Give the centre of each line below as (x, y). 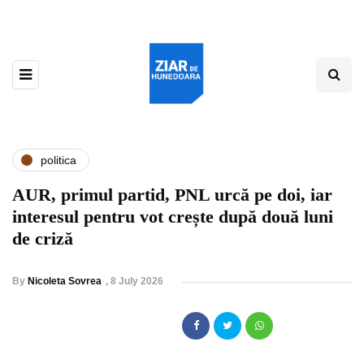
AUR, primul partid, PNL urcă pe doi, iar (172, 195)
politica (58, 160)
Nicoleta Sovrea (65, 282)
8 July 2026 (137, 282)
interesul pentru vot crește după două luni (173, 217)
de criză (43, 239)
